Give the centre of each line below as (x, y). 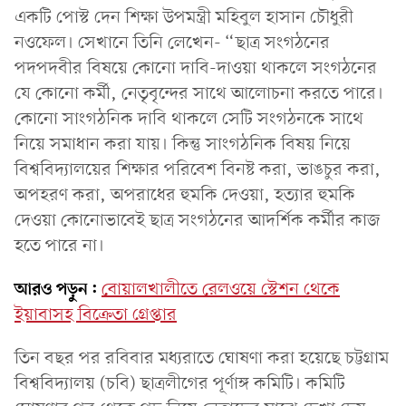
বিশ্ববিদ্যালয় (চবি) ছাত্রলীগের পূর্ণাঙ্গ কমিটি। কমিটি (180, 384)
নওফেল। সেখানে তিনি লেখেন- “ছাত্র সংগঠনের (172, 43)
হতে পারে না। (59, 246)
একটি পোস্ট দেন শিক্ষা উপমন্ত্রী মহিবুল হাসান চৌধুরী (184, 18)
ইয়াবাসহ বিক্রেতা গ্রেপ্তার (96, 315)
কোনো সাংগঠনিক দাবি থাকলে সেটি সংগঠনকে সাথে (189, 119)
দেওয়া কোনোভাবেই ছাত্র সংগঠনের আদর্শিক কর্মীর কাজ (198, 221)
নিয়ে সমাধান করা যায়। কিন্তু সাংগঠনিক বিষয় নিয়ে (183, 145)
